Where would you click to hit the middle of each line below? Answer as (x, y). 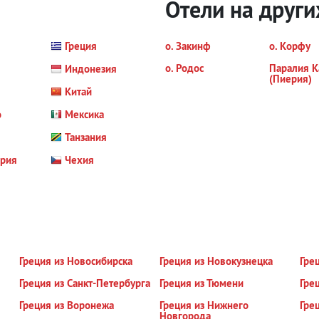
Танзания (85, 137)
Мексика (84, 114)
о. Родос (184, 68)
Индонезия (90, 69)
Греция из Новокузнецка (216, 261)
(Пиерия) (290, 79)
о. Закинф (188, 46)
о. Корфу (289, 46)
